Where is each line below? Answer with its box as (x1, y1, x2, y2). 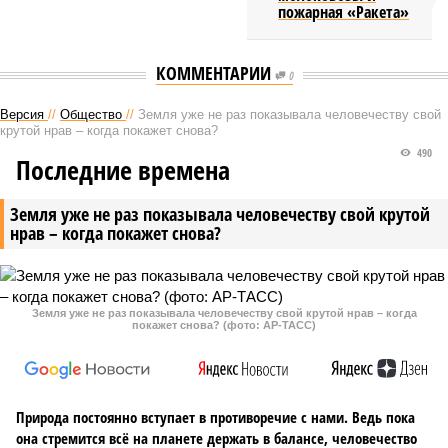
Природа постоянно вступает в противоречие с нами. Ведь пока (16, 407, 415, 427)
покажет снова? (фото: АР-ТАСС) (132, 319, 316, 331)
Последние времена (16, 152, 230, 188)
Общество (60, 107, 122, 122)
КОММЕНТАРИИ (155, 61, 275, 85)
